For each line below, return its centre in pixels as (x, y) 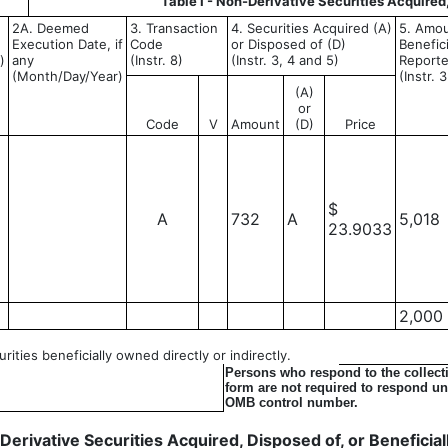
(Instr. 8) (156, 60)
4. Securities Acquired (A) (311, 28)
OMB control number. (291, 402)
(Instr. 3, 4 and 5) (285, 60)
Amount (255, 124)
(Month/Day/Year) (67, 76)
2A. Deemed (50, 28)
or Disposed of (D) (288, 44)
